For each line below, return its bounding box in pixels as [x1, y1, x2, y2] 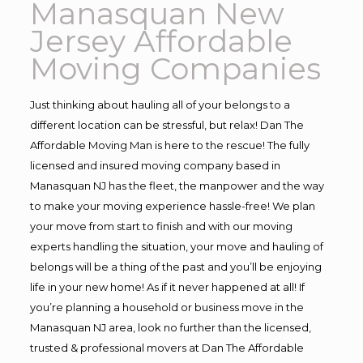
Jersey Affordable [29, 23, 293, 59]
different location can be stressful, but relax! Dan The [29, 118, 304, 131]
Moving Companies [29, 50, 321, 87]
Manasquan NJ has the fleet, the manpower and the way [29, 179, 324, 192]
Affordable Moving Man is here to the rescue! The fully [29, 139, 310, 152]
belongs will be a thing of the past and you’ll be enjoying [29, 260, 322, 273]
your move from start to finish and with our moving [29, 220, 293, 233]
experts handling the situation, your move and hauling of [29, 240, 323, 253]
